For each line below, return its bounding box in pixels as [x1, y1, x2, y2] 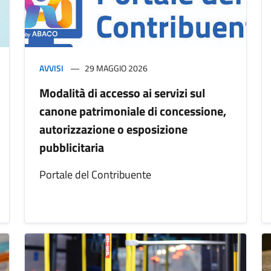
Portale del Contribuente [39, 166, 151, 183]
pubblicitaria [39, 138, 104, 157]
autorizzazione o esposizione [39, 120, 188, 139]
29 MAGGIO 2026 [85, 62, 148, 75]
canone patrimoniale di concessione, [39, 102, 226, 121]
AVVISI [39, 62, 64, 75]
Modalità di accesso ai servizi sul [39, 83, 205, 103]
